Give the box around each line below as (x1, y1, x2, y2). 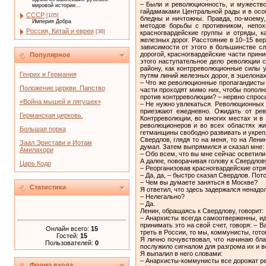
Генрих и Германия (19, 71, 77, 78)
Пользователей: (45, 239, 95, 246)
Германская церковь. (19, 112, 83, 119)
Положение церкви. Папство (19, 84, 105, 91)
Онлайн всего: (45, 224, 91, 232)
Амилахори (19, 146, 53, 153)
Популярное (29, 51, 70, 58)
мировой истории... (31, 2, 81, 8)
